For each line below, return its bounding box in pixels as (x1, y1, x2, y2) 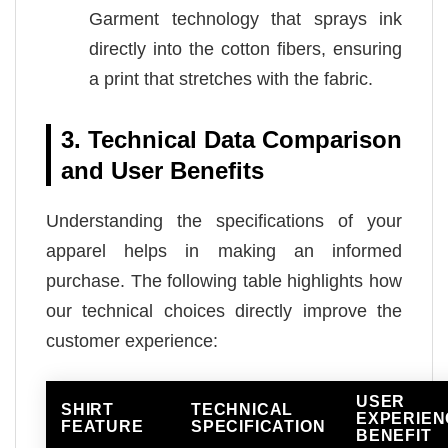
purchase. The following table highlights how (46, 271, 402, 292)
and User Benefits (61, 157, 264, 185)
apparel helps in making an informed (46, 241, 402, 262)
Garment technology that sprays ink (89, 9, 402, 30)
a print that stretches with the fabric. (89, 69, 374, 90)
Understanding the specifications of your (46, 211, 402, 232)
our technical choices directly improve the (46, 301, 402, 322)
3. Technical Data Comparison (61, 126, 402, 154)
